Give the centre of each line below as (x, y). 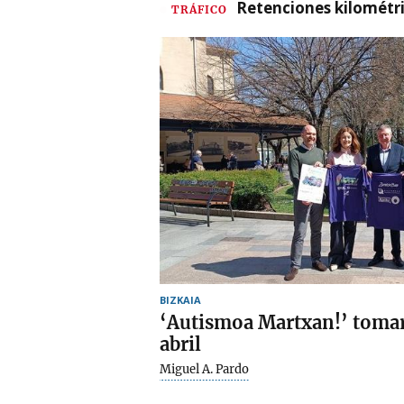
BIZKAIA (180, 299)
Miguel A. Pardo (204, 369)
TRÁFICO (199, 9)
